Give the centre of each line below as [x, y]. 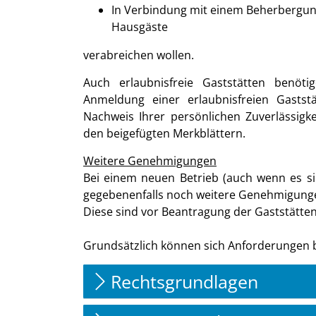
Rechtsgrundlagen [184, 281]
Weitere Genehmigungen [150, 161]
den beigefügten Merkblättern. [164, 133]
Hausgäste [140, 27]
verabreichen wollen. [139, 55]
